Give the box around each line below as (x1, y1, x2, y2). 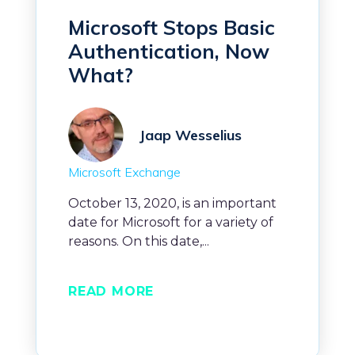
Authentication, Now (68, 39, 269, 64)
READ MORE (68, 284, 155, 300)
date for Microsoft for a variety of (68, 215, 273, 231)
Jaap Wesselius (139, 125, 242, 144)
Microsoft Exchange (68, 164, 181, 181)
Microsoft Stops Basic (68, 15, 275, 40)
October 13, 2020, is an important (68, 196, 277, 212)
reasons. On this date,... (68, 234, 209, 250)
